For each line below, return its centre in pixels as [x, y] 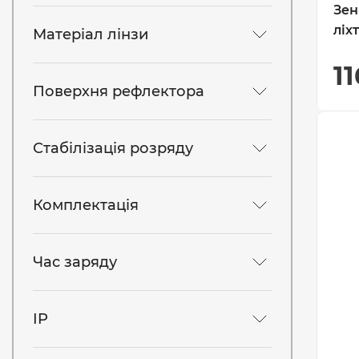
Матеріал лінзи [91, 34]
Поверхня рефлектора [119, 91]
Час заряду [75, 262]
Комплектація [86, 205]
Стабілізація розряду [113, 148]
